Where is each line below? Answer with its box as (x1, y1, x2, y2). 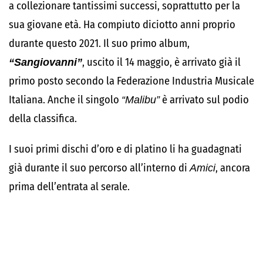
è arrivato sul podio (160, 93, 249, 106)
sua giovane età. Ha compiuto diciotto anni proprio (9, 18, 235, 31)
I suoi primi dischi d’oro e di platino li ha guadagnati (9, 143, 242, 156)
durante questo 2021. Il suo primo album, (9, 37, 190, 50)
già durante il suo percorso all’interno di (9, 161, 190, 174)
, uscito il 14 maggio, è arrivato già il (82, 56, 241, 69)
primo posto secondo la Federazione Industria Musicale (9, 75, 254, 87)
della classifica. (9, 112, 77, 125)
